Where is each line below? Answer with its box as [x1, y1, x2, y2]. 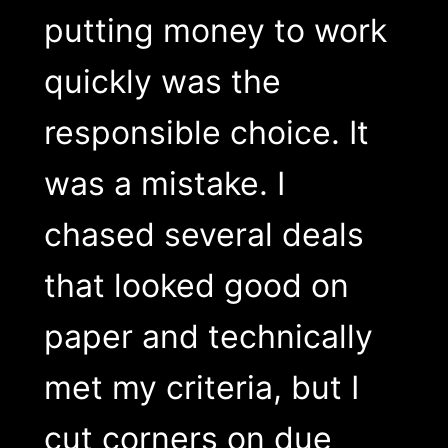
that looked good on [43, 266, 349, 306]
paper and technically [43, 317, 373, 357]
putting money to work [43, 11, 387, 51]
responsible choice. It [43, 113, 369, 153]
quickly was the [43, 62, 281, 102]
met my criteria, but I [43, 368, 359, 408]
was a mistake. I [43, 164, 285, 204]
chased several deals [43, 215, 364, 255]
